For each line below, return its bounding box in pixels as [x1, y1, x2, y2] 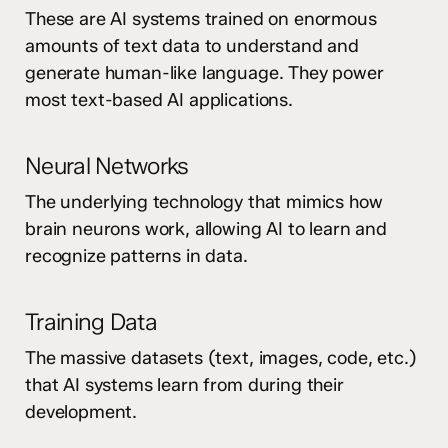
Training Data [25, 307, 157, 336]
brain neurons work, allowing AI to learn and [25, 217, 387, 240]
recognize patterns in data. [25, 244, 248, 267]
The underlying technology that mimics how [25, 190, 383, 213]
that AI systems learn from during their [25, 373, 344, 396]
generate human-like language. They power [25, 61, 384, 84]
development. [25, 400, 138, 423]
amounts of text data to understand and [25, 34, 359, 57]
